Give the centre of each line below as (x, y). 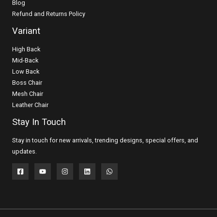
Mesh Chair (28, 94)
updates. (24, 151)
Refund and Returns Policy (49, 14)
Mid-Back (25, 61)
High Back (26, 49)
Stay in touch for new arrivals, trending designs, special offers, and (105, 140)
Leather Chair (30, 105)
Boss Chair (27, 83)
